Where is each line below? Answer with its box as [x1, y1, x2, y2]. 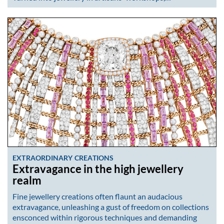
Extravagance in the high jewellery [12, 162, 183, 176]
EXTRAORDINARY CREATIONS [12, 153, 114, 162]
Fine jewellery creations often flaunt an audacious [12, 191, 182, 201]
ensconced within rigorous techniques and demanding [12, 212, 197, 222]
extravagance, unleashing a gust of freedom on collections [12, 201, 209, 211]
